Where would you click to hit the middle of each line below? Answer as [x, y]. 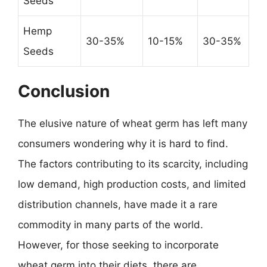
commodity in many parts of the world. [111, 225]
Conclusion [64, 91]
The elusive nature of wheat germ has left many [133, 123]
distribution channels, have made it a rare [118, 204]
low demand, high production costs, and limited [132, 184]
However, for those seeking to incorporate [118, 245]
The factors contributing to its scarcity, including [133, 164]
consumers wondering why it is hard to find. [123, 144]
